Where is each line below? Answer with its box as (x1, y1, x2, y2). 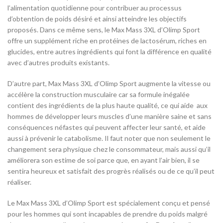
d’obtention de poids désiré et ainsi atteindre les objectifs (7, 14, 187, 23)
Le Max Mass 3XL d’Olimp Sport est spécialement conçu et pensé (7, 198, 210, 207)
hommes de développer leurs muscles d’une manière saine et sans (7, 111, 212, 120)
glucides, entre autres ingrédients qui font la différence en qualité (7, 47, 212, 56)
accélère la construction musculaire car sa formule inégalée (7, 90, 190, 99)
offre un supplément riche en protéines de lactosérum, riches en (7, 36, 207, 45)
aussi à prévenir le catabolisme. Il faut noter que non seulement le (7, 133, 211, 142)
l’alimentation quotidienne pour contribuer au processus (7, 3, 182, 12)
